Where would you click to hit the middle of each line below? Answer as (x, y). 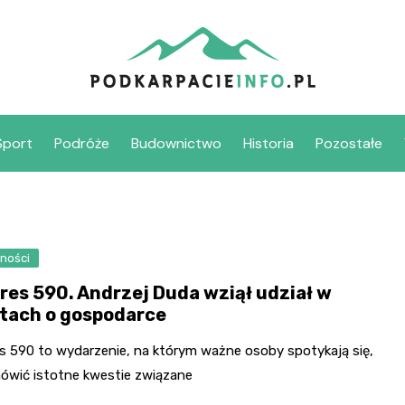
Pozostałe (349, 143)
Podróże (82, 143)
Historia (268, 143)
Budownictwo (176, 143)
